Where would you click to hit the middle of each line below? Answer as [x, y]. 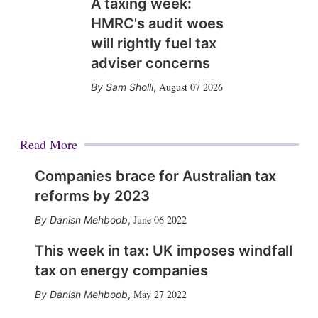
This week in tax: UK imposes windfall [163, 251]
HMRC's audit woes [157, 23]
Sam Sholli [129, 87]
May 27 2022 [160, 294]
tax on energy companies [121, 270]
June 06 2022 [160, 220]
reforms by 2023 [92, 196]
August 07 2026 [191, 87]
